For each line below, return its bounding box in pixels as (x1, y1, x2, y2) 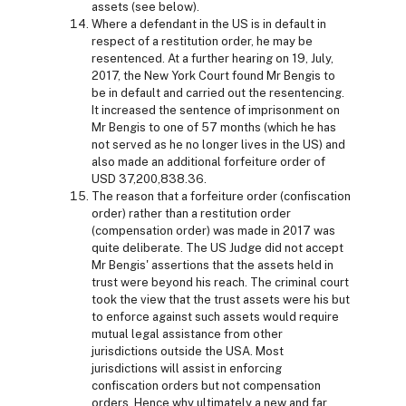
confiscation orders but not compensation (92, 378, 321, 392)
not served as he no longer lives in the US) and (92, 137, 345, 151)
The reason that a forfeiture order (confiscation (92, 188, 351, 203)
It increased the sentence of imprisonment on (92, 102, 340, 117)
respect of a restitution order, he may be (92, 34, 313, 48)
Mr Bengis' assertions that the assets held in (92, 257, 333, 272)
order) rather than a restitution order (92, 206, 291, 220)
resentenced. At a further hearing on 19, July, (92, 51, 333, 65)
